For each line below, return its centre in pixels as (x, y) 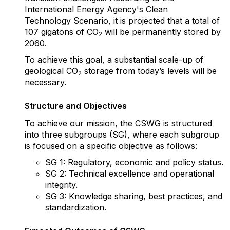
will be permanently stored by (161, 32)
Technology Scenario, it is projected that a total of (122, 21)
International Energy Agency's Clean (96, 9)
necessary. (45, 82)
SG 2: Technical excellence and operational (130, 174)
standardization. (76, 208)
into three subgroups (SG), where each (103, 135)
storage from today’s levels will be (149, 71)
